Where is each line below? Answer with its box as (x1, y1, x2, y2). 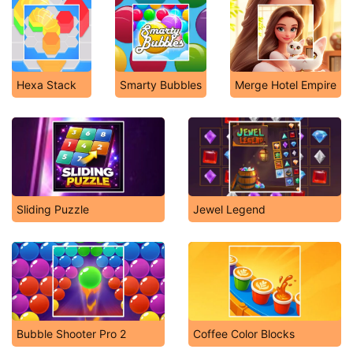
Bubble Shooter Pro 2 (17, 327, 126, 340)
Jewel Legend (193, 203, 266, 216)
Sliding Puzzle (17, 203, 89, 216)
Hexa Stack (17, 78, 76, 91)
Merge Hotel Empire (235, 78, 336, 91)
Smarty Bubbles (120, 78, 202, 91)
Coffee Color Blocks (193, 327, 295, 340)
